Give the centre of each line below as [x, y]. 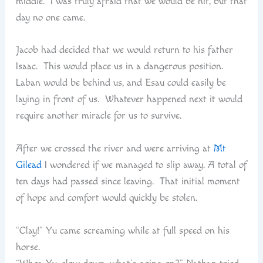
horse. [28, 247]
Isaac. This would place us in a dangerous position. [121, 67]
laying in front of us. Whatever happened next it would [129, 100]
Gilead [28, 165]
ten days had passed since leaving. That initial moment [128, 181]
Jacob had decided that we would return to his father [124, 50]
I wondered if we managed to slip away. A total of [144, 165]
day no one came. [50, 17]
